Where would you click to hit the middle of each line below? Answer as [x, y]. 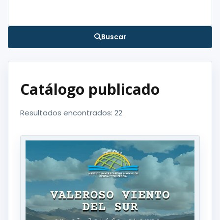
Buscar [113, 37]
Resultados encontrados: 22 [71, 112]
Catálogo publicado [90, 89]
